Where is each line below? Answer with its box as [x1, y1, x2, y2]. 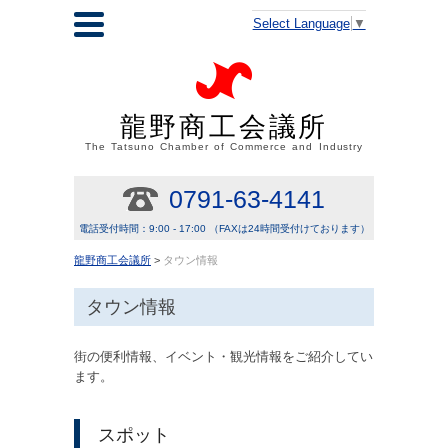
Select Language [252, 15, 350, 31]
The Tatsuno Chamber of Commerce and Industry [84, 141, 364, 153]
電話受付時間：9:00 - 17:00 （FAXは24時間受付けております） [78, 223, 370, 235]
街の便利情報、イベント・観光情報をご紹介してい [74, 349, 373, 364]
